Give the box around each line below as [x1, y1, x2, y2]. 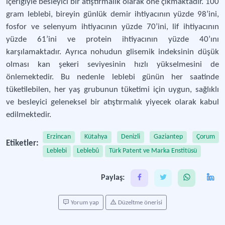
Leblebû [77, 147, 99, 155]
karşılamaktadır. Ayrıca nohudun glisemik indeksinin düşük [6, 48, 219, 56]
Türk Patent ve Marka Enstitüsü [109, 147, 197, 155]
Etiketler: [6, 139, 39, 148]
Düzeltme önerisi [117, 199, 162, 206]
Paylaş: [101, 174, 125, 182]
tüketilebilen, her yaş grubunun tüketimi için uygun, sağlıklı [6, 85, 219, 94]
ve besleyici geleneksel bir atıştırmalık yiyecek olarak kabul [6, 98, 219, 106]
